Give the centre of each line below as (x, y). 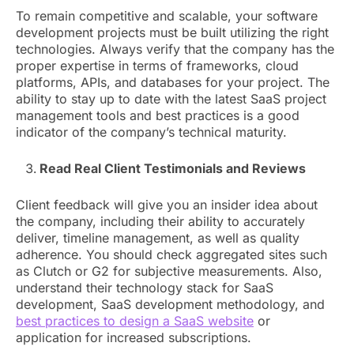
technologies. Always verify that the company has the (175, 49)
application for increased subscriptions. (136, 338)
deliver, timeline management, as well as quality (158, 238)
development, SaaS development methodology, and (170, 305)
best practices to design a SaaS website (135, 321)
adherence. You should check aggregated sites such (171, 255)
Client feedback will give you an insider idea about (167, 205)
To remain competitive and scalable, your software (167, 16)
